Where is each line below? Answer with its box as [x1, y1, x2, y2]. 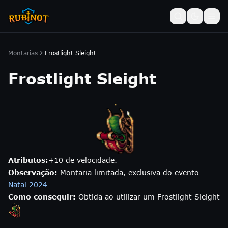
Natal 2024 [8, 180, 47, 189]
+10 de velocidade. [48, 156, 117, 164]
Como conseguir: [8, 192, 76, 201]
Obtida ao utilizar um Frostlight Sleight [78, 192, 220, 201]
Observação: [8, 168, 58, 177]
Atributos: [8, 156, 48, 164]
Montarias [8, 49, 38, 56]
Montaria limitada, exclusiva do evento [60, 168, 199, 177]
